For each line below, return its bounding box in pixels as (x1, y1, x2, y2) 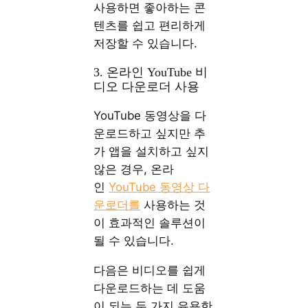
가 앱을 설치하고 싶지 (93, 144, 210, 158)
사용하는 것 (140, 197, 206, 212)
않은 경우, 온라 (93, 162, 175, 176)
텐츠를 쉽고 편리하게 (93, 19, 206, 33)
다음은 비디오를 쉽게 (93, 263, 206, 277)
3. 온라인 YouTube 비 (93, 65, 208, 79)
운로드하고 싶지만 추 (93, 126, 206, 140)
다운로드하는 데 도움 (93, 280, 206, 295)
